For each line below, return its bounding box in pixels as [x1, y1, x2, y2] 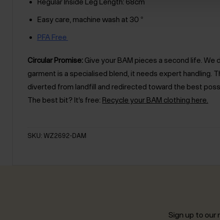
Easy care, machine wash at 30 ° [37, 15, 143, 24]
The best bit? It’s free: [27, 95, 102, 104]
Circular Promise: [27, 55, 83, 64]
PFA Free [37, 33, 68, 42]
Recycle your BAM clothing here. [102, 95, 208, 104]
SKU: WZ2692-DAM [27, 132, 86, 140]
